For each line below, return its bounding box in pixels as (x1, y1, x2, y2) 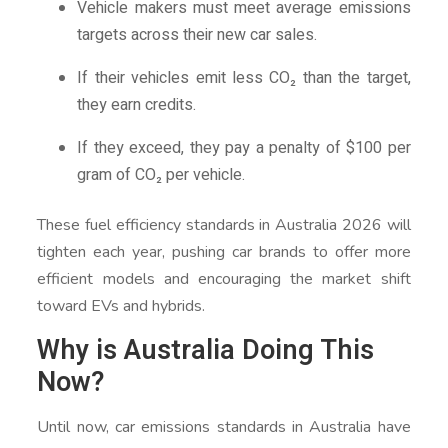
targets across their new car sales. (77, 22, 318, 47)
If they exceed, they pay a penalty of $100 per (77, 135, 411, 160)
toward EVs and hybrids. (37, 294, 206, 317)
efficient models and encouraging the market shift (37, 267, 411, 290)
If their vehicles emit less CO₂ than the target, (77, 65, 411, 90)
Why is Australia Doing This (37, 330, 375, 370)
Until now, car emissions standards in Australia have (37, 415, 411, 438)
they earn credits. (77, 92, 197, 117)
